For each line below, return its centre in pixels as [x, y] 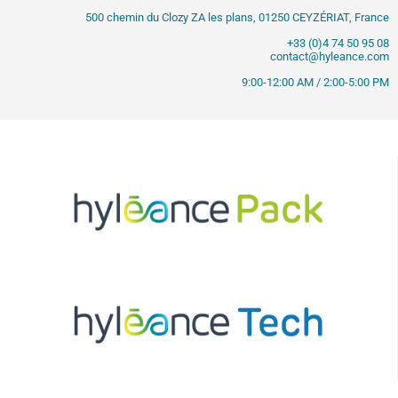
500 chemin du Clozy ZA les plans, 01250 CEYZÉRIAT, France [237, 17]
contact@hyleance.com [330, 56]
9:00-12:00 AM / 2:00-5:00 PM [315, 83]
